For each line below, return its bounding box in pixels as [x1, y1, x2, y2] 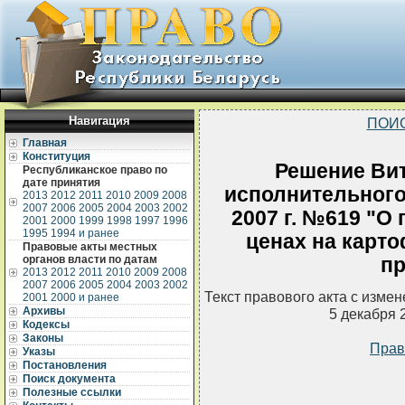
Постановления [23, 359, 107, 372]
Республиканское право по [23, 164, 167, 176]
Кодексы [23, 318, 70, 331]
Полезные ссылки [23, 386, 121, 399]
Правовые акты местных [23, 240, 157, 253]
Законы [23, 332, 63, 344]
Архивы [23, 305, 65, 317]
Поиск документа [23, 372, 116, 385]
